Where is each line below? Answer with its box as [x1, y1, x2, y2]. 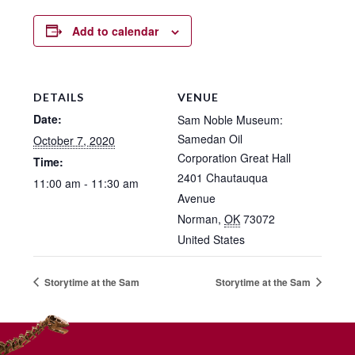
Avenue [177, 189, 216, 206]
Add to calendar [72, 22, 159, 39]
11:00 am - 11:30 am [33, 174, 139, 191]
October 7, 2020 [33, 132, 116, 148]
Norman [177, 210, 218, 227]
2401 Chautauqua [177, 169, 268, 185]
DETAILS [33, 90, 85, 104]
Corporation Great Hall [177, 149, 291, 166]
